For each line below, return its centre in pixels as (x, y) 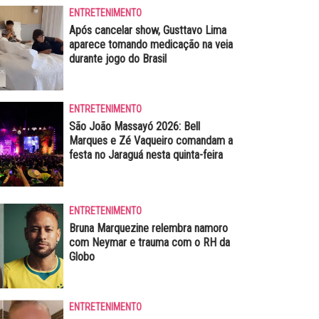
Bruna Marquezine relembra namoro (148, 228)
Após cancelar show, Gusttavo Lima (147, 30)
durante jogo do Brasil (117, 58)
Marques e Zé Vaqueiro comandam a (151, 140)
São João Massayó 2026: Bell (134, 126)
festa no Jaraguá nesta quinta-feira (146, 155)
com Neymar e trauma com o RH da (149, 242)
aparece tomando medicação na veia (151, 44)
